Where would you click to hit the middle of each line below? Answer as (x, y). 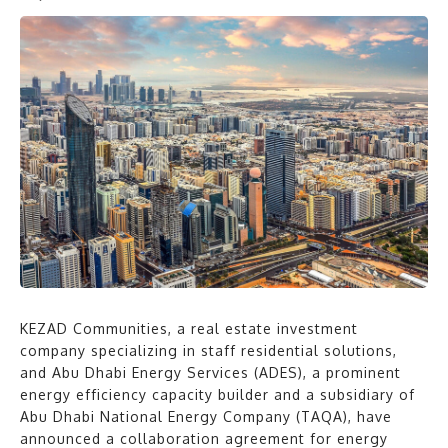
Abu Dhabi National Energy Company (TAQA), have (206, 417)
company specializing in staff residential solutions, (208, 351)
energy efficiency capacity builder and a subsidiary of (217, 395)
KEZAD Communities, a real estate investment (189, 329)
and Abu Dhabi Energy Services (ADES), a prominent (210, 373)
